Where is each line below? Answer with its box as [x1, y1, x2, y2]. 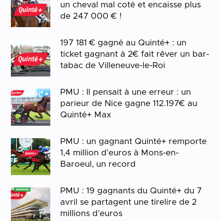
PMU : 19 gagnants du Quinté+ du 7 [60, 186, 202, 195]
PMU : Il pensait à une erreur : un [60, 87, 191, 96]
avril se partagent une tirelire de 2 [60, 197, 197, 206]
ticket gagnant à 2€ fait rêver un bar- [60, 49, 210, 58]
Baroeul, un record [60, 159, 136, 168]
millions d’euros [60, 209, 123, 218]
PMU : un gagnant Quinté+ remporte [60, 137, 207, 146]
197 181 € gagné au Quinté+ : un [60, 38, 187, 47]
